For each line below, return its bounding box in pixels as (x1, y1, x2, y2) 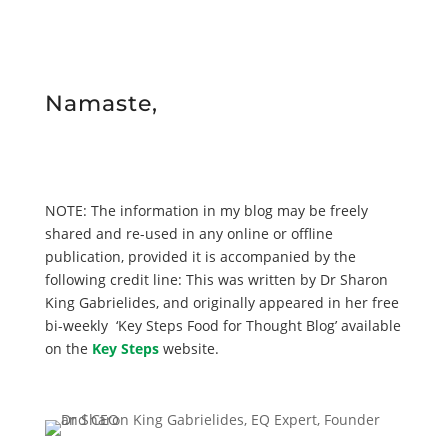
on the (44, 339, 88, 359)
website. (162, 339, 219, 359)
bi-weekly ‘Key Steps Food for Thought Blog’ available (44, 316, 401, 336)
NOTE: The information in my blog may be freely (44, 201, 368, 221)
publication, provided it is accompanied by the (44, 247, 356, 267)
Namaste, (44, 90, 158, 118)
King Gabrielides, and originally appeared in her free (44, 293, 399, 313)
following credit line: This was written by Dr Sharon (44, 270, 388, 290)
